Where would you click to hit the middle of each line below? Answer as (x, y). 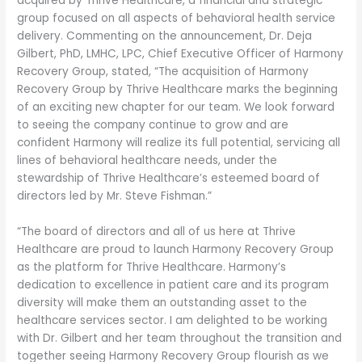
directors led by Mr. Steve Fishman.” (115, 196)
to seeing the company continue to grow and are (153, 125)
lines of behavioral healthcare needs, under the (147, 161)
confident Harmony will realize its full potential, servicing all (179, 143)
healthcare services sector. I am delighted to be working (173, 321)
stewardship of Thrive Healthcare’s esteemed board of (169, 179)
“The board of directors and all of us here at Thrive (157, 232)
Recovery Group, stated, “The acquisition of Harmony (163, 72)
